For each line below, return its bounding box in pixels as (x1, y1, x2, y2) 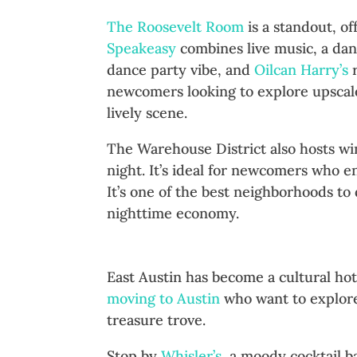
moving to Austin (107, 289, 221, 308)
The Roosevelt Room (107, 18, 245, 37)
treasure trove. (107, 311, 206, 330)
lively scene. (107, 104, 188, 123)
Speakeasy (107, 39, 177, 58)
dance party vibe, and (107, 61, 255, 80)
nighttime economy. (107, 204, 240, 223)
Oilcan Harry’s (254, 61, 349, 80)
